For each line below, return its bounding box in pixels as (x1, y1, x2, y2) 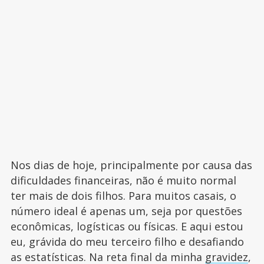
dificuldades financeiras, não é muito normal (10, 173, 236, 187)
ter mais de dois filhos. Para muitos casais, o (10, 189, 236, 203)
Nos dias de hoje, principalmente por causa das (10, 158, 252, 172)
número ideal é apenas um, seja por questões (10, 204, 242, 218)
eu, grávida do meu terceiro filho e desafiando (10, 235, 244, 249)
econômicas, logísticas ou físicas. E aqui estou (10, 219, 243, 233)
